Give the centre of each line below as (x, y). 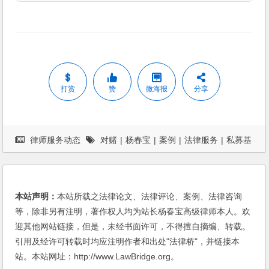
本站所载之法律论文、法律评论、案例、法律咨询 (150, 197)
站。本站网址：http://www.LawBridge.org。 (97, 257)
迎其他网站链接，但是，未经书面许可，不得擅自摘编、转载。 (133, 227)
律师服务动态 (56, 140)
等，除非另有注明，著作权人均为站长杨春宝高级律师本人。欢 (133, 212)
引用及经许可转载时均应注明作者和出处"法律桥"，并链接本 (128, 242)
